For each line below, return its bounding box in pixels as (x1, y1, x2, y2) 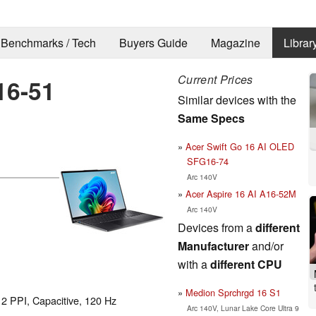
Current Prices (178, 71, 253, 87)
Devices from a (178, 219, 255, 236)
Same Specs (178, 109, 245, 126)
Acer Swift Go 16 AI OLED (186, 139, 294, 153)
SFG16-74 (186, 154, 229, 168)
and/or (249, 237, 284, 254)
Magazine (210, 35, 260, 51)
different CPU (210, 255, 282, 272)
